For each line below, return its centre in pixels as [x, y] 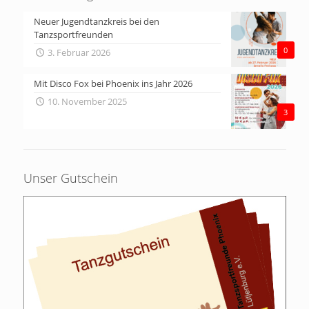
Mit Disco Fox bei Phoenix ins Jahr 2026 [113, 84]
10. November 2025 [87, 102]
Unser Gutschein [70, 178]
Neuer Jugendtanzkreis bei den [96, 22]
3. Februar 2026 [79, 53]
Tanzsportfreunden [73, 35]
